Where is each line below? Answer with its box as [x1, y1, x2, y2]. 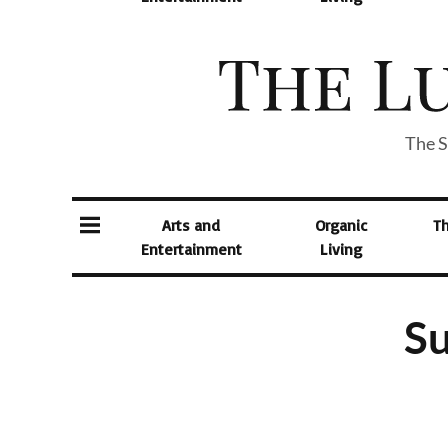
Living [320, 239, 363, 259]
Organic [315, 215, 368, 235]
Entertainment [140, 239, 242, 259]
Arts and [162, 215, 221, 235]
